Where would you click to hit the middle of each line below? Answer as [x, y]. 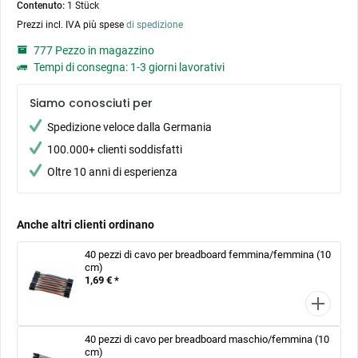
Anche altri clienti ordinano [86, 225]
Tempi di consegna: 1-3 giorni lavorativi [128, 67]
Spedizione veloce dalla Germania [129, 127]
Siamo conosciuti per [91, 103]
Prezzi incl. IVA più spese [72, 25]
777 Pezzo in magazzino [93, 50]
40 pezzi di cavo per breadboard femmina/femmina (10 [208, 255]
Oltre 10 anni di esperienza [112, 172]
